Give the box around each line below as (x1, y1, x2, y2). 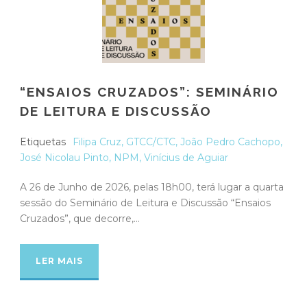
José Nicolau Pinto (20, 151, 109, 164)
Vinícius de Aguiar (144, 151, 228, 164)
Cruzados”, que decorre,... (20, 212, 140, 225)
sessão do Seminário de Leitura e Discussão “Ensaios (20, 196, 271, 209)
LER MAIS (36, 255, 83, 266)
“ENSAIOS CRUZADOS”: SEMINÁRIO (20, 84, 279, 99)
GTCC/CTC (126, 135, 175, 148)
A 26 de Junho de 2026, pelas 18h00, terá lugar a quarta (20, 180, 284, 193)
